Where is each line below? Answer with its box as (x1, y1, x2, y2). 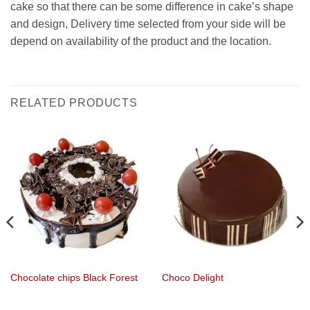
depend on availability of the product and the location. (10, 35, 271, 47)
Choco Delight (161, 272, 224, 283)
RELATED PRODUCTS (10, 96, 138, 109)
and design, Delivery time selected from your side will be (10, 17, 286, 30)
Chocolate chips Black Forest (10, 272, 138, 283)
